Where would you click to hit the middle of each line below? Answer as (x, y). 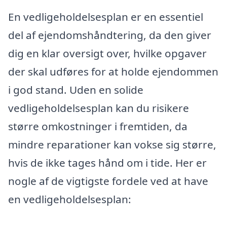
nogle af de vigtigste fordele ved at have (108, 181)
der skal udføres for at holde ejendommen (113, 71)
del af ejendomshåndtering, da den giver (110, 35)
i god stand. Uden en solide (76, 89)
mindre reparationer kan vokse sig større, (112, 144)
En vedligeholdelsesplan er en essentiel (106, 16)
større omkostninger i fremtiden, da (98, 126)
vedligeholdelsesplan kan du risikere (99, 108)
